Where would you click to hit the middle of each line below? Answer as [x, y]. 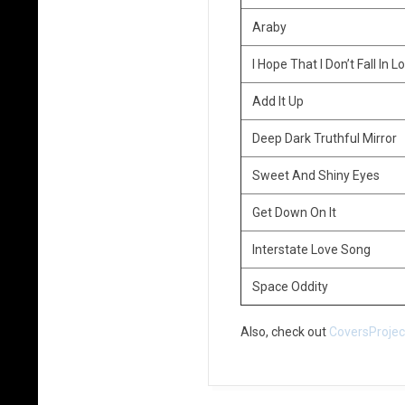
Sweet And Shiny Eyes [316, 175]
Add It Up [278, 101]
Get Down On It [294, 212]
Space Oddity [290, 287]
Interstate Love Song [311, 250]
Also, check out [284, 332]
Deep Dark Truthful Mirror [324, 138]
